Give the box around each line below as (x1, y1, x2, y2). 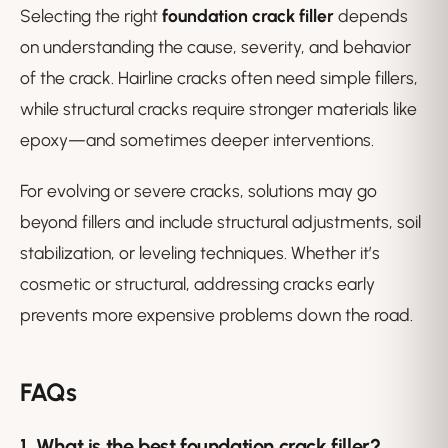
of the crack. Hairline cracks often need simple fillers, (20, 67, 418, 89)
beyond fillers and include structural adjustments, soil (20, 211, 421, 233)
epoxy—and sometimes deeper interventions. (20, 129, 374, 151)
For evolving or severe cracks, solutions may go (20, 180, 377, 202)
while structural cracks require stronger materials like (20, 98, 417, 120)
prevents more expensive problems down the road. (20, 304, 413, 326)
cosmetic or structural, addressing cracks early (20, 273, 375, 295)
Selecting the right (20, 5, 162, 27)
